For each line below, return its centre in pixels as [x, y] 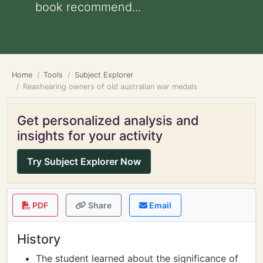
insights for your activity [90, 136]
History [39, 239]
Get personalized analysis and [108, 120]
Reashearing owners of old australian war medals [110, 87]
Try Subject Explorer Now [84, 161]
